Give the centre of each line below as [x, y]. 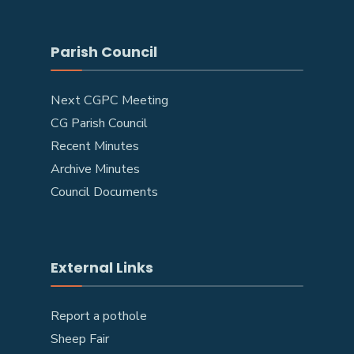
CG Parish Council [99, 123]
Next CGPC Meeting [109, 100]
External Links [102, 267]
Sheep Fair [80, 339]
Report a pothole [99, 316]
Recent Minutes [95, 146]
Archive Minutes [95, 169]
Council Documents [104, 192]
